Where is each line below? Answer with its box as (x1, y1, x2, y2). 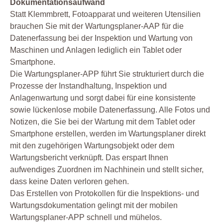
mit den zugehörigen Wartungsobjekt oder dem (10, 141, 174, 150)
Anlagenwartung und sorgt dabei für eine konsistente (10, 93, 196, 102)
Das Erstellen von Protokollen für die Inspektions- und (10, 189, 199, 198)
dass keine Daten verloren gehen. (10, 177, 129, 186)
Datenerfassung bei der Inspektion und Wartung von (10, 33, 193, 42)
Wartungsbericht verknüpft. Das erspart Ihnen (10, 153, 168, 162)
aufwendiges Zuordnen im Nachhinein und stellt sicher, (10, 165, 204, 174)
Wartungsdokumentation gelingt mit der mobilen (10, 201, 178, 210)
